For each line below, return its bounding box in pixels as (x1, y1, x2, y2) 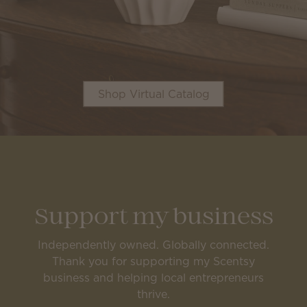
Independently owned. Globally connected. (38, 237, 269, 252)
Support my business (34, 208, 273, 228)
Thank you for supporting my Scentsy (52, 254, 255, 269)
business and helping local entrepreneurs (43, 270, 264, 285)
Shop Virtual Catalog (97, 86, 210, 102)
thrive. (137, 286, 170, 302)
